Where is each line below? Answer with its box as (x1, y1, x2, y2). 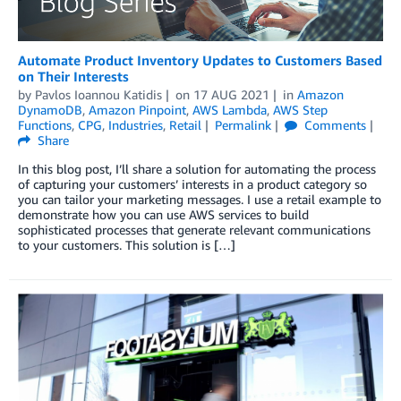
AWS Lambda (192, 102, 267, 118)
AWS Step (273, 102, 328, 118)
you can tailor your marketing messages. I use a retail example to (18, 192, 381, 208)
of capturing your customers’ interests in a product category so (18, 176, 367, 192)
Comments (300, 117, 366, 133)
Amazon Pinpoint (89, 102, 186, 118)
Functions (18, 117, 72, 133)
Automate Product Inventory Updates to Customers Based (18, 52, 382, 69)
